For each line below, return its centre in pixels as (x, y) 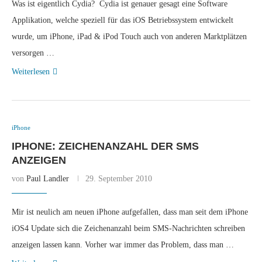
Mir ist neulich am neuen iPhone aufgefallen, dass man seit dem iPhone (130, 212)
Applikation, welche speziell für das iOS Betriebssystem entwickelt (123, 20)
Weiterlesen (31, 72)
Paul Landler (48, 179)
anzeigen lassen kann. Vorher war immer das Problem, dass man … (123, 245)
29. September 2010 (119, 179)
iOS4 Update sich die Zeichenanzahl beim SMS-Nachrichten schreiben (128, 228)
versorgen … (33, 53)
